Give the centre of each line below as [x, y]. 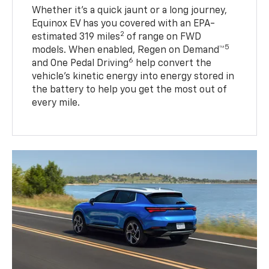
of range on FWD [163, 37]
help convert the [173, 63]
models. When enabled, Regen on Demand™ [128, 50]
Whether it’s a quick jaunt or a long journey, [130, 11]
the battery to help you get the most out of [129, 90]
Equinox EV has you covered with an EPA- [124, 24]
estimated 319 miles [76, 37]
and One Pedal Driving [80, 63]
